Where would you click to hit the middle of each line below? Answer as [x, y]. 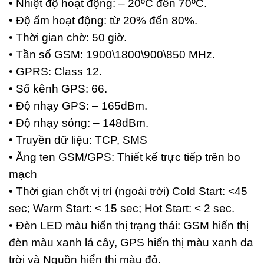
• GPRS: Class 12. [55, 72]
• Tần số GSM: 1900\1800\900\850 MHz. [112, 55]
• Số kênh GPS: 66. [58, 89]
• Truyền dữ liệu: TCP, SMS [78, 140]
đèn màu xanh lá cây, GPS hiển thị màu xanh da [131, 243]
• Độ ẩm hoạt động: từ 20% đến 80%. [103, 21]
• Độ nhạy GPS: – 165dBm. [78, 106]
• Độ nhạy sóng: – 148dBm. [79, 123]
